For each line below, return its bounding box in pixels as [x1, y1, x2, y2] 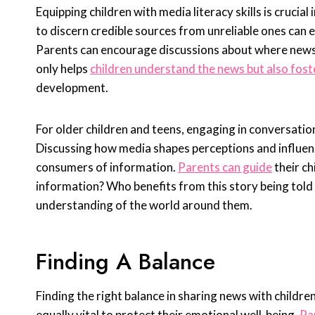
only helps [36, 61, 90, 77]
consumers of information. [36, 160, 178, 175]
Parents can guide [178, 160, 272, 175]
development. [36, 80, 108, 96]
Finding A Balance [36, 245, 215, 278]
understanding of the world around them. [36, 198, 252, 213]
